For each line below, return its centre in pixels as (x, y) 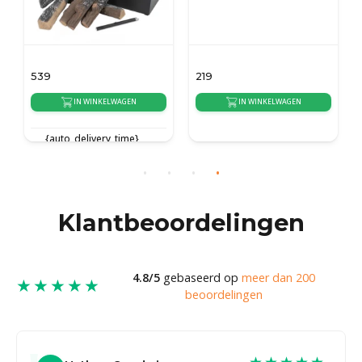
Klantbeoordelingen (181, 222)
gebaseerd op (200, 277)
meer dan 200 (278, 277)
